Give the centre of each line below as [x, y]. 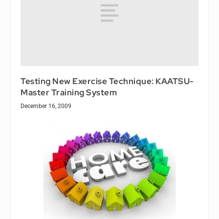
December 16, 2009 [46, 106]
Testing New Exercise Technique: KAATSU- [107, 81]
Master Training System [69, 93]
